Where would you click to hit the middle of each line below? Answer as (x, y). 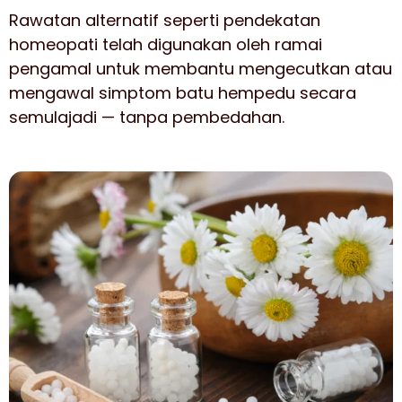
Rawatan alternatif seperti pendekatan (165, 20)
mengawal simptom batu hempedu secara (183, 93)
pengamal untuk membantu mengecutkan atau (201, 69)
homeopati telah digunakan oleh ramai (166, 44)
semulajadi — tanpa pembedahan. (147, 117)
